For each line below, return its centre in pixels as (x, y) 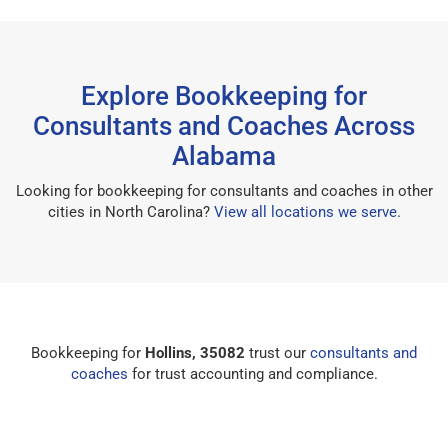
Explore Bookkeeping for (224, 95)
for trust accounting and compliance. (252, 373)
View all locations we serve (305, 211)
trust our (277, 352)
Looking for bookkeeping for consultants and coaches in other (224, 190)
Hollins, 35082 (195, 352)
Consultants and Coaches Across (224, 125)
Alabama (224, 155)
